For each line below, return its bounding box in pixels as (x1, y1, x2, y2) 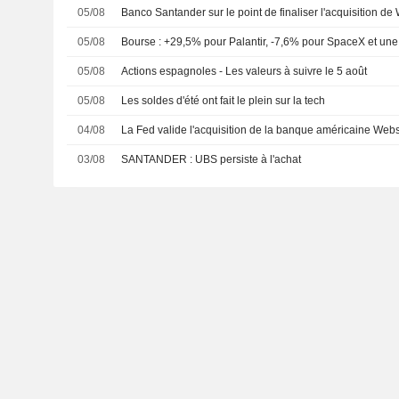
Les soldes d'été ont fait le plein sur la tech (121, 94, 326, 107)
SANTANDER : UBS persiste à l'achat (195, 152, 302, 166)
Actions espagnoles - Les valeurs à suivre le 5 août (121, 64, 368, 77)
